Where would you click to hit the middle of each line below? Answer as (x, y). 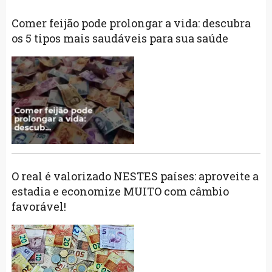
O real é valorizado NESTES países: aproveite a (135, 176)
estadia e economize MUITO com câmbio (120, 192)
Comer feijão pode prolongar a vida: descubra (131, 23)
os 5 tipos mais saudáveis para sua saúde (120, 38)
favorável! (39, 207)
